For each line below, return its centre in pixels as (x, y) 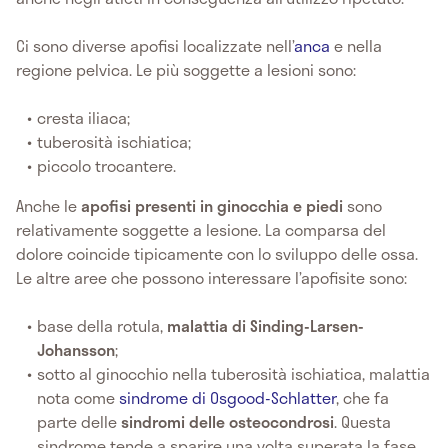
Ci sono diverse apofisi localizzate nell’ (155, 45)
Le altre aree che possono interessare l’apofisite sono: (211, 277)
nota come (78, 397)
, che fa (363, 397)
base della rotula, (102, 325)
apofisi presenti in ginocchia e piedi (212, 205)
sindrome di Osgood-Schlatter (228, 397)
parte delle (77, 421)
